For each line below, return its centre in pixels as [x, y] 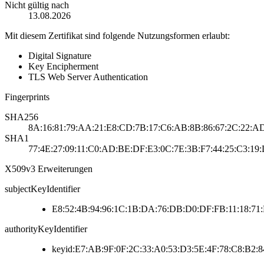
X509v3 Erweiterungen [49, 169]
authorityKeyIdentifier [46, 229]
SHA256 [22, 117]
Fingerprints [27, 97]
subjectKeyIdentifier [42, 189]
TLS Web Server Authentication [88, 77]
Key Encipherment [63, 66]
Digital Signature [60, 55]
